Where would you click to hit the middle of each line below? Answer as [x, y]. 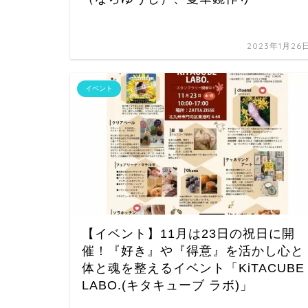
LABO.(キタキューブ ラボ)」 [167, 285]
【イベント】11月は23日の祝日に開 [188, 233]
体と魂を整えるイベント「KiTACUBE [193, 268]
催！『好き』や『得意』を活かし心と [193, 251]
